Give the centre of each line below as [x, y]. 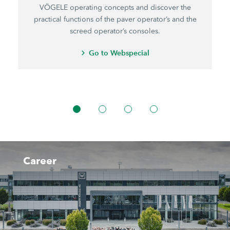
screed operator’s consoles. [115, 31]
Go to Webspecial [119, 53]
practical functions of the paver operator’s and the [115, 20]
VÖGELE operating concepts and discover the [115, 8]
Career [40, 161]
